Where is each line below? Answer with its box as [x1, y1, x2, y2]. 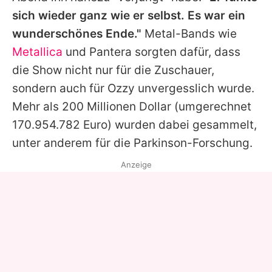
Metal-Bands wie [141, 27, 237, 41]
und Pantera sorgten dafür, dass [63, 45, 240, 59]
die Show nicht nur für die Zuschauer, [12, 63, 214, 78]
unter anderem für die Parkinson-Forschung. [12, 136, 253, 151]
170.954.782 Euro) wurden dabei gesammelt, [12, 118, 257, 132]
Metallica [12, 45, 63, 59]
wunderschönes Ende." [12, 27, 141, 41]
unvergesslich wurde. [135, 81, 254, 96]
